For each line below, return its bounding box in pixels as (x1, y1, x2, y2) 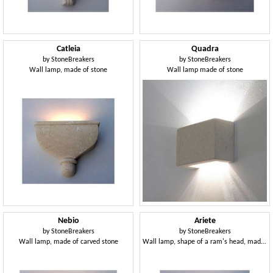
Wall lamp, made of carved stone (18, 238, 118, 246)
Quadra (191, 45, 219, 53)
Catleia (56, 45, 80, 53)
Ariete (194, 217, 216, 225)
